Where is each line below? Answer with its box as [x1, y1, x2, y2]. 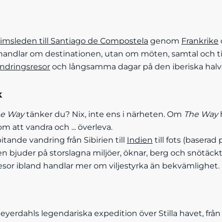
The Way [184, 110, 218, 119]
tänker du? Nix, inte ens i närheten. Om [24, 110, 184, 119]
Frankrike [181, 36, 219, 46]
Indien [127, 135, 153, 145]
